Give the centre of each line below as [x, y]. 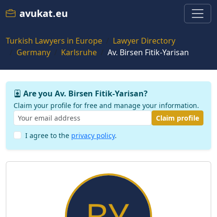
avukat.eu [44, 13]
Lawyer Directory [144, 41]
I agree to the [48, 135]
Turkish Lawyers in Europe [54, 41]
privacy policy [93, 135]
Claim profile [178, 118]
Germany [33, 52]
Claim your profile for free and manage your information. [106, 105]
